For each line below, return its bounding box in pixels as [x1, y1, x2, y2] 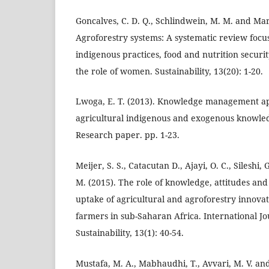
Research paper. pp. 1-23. [76, 129, 180, 141]
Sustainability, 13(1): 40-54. [76, 227, 184, 239]
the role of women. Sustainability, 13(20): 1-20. [76, 65, 264, 77]
